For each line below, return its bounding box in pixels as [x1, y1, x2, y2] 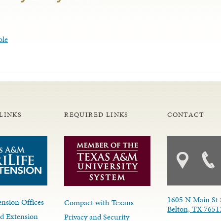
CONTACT [167, 110, 205, 120]
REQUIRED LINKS [64, 110, 129, 120]
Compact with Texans [64, 197, 134, 209]
